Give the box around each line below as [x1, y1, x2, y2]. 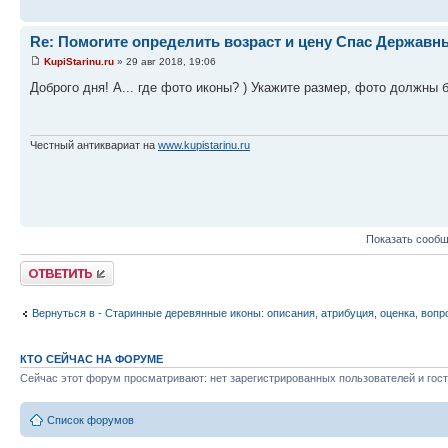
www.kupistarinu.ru [158, 139, 250, 152]
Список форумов [47, 413, 134, 426]
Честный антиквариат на [30, 139, 158, 152]
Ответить [20, 261, 68, 273]
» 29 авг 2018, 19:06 [114, 55, 216, 67]
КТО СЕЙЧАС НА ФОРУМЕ [20, 353, 163, 365]
